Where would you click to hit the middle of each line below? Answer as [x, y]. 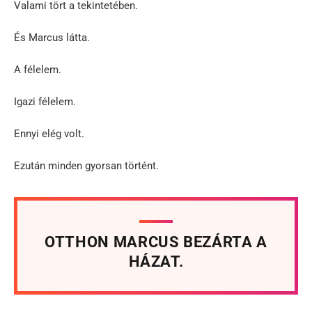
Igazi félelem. [45, 101]
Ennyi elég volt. [49, 133]
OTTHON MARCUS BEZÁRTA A [156, 242]
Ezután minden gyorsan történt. [86, 165]
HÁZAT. [156, 261]
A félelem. [38, 69]
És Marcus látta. [52, 37]
